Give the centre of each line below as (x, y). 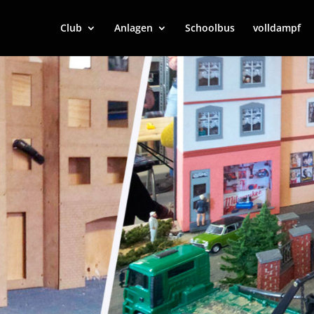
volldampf (277, 28)
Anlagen (133, 28)
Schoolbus (210, 28)
